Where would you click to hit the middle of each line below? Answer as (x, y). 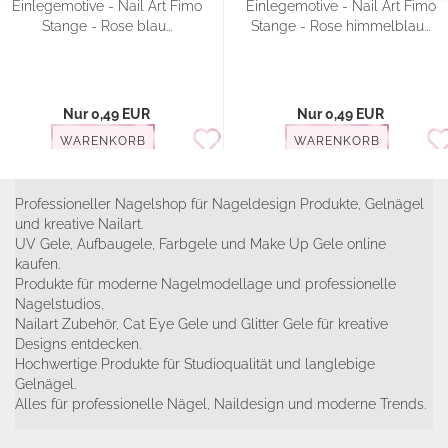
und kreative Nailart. (79, 224)
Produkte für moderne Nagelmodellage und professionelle (205, 284)
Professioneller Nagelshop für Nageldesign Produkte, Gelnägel (219, 204)
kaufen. (37, 264)
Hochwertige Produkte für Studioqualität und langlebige (195, 364)
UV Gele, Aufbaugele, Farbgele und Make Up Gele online (200, 244)
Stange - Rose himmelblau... (340, 26)
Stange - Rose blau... (106, 26)
